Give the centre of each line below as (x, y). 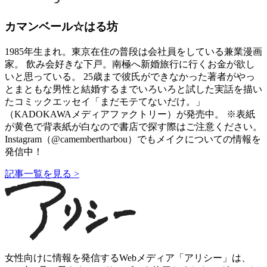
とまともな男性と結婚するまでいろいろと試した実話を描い (133, 89)
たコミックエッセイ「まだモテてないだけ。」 (105, 101)
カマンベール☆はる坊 (61, 27)
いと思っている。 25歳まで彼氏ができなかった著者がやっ (130, 76)
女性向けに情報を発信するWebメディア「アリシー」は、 (128, 257)
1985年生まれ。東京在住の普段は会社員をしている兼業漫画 (133, 51)
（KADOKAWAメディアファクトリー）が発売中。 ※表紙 (130, 114)
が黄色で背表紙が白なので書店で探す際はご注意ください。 (133, 126)
